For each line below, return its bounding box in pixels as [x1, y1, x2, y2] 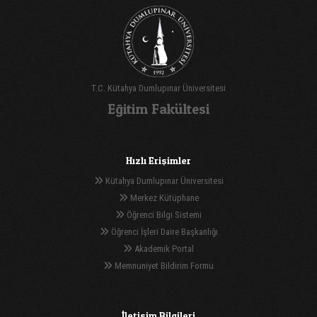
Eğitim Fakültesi [108, 100, 209, 117]
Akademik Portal [132, 243, 194, 254]
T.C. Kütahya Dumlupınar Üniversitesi [91, 82, 226, 93]
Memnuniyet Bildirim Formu [113, 260, 214, 271]
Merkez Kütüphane [127, 192, 199, 203]
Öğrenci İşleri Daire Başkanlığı [108, 226, 218, 237]
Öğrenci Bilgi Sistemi [125, 209, 202, 220]
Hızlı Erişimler [126, 154, 191, 166]
